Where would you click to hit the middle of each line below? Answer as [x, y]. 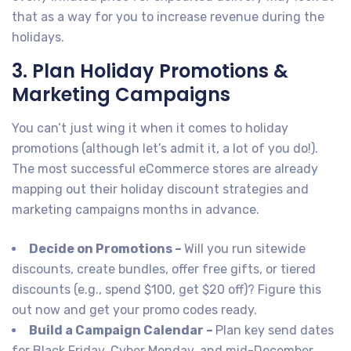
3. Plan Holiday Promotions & [150, 71]
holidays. [38, 37]
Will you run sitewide [245, 248]
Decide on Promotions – [107, 248]
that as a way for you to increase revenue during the [168, 16]
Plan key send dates [275, 330]
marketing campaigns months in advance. [136, 209]
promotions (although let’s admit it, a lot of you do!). [165, 148]
